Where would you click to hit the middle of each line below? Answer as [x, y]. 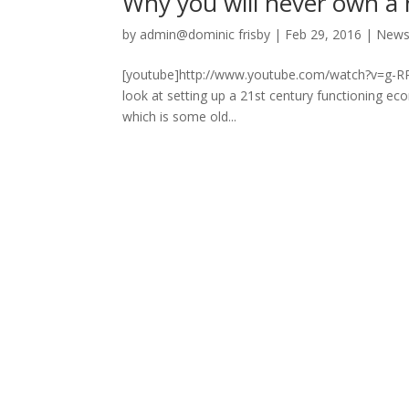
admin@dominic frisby [205, 34]
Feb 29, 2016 [324, 34]
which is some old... [180, 116]
